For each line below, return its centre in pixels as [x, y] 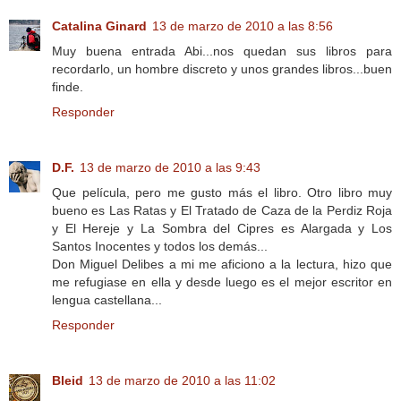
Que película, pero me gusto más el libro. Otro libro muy [222, 192]
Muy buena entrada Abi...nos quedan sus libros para [222, 51]
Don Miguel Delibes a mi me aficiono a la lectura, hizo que [222, 264]
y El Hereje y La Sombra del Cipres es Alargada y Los [222, 228]
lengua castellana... [107, 299]
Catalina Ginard [99, 26]
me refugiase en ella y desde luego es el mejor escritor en [222, 282]
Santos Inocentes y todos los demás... [160, 246]
